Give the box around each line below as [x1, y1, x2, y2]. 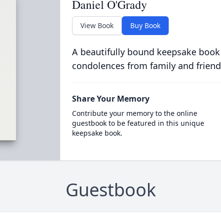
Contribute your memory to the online [72, 109, 197, 118]
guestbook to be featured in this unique [72, 118, 204, 128]
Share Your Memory [72, 93, 149, 104]
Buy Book [130, 21, 160, 30]
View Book [80, 21, 113, 30]
